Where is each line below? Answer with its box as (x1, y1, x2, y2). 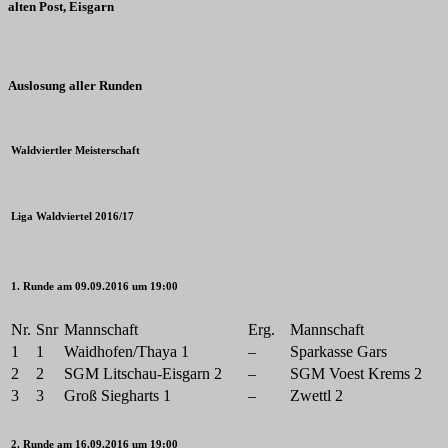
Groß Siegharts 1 (64, 386, 171, 404)
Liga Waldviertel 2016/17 (11, 209, 134, 222)
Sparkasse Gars (290, 342, 387, 360)
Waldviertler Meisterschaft (11, 143, 140, 156)
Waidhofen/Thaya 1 (64, 342, 189, 360)
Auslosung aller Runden (8, 77, 142, 93)
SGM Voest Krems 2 (290, 364, 422, 382)
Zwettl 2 (290, 386, 343, 404)
